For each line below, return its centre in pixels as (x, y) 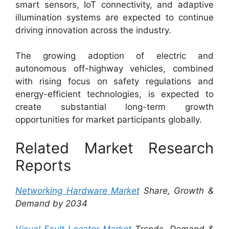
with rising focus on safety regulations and (114, 81)
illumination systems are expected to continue (114, 17)
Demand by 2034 (51, 203)
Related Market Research (114, 148)
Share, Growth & (177, 190)
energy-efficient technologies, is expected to (114, 94)
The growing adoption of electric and (114, 56)
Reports (43, 165)
